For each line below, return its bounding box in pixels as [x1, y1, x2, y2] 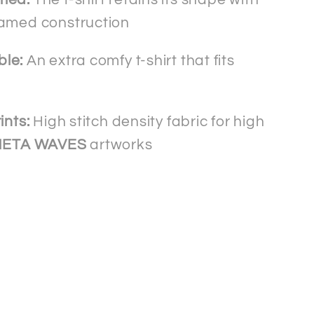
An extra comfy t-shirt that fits [26, 53, 235, 69]
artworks [86, 137, 153, 152]
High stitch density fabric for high [33, 114, 265, 129]
